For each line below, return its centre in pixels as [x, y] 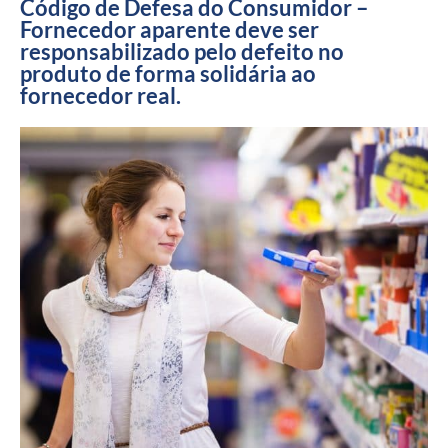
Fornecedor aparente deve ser [169, 29]
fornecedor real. [100, 95]
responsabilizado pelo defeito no [182, 51]
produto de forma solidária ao [168, 73]
